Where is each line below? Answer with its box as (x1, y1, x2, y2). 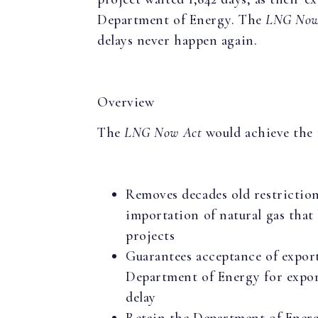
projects (126, 226, 175, 244)
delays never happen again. (97, 31, 258, 49)
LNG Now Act (124, 124, 206, 141)
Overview (97, 93, 155, 111)
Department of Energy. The (97, 11, 266, 28)
